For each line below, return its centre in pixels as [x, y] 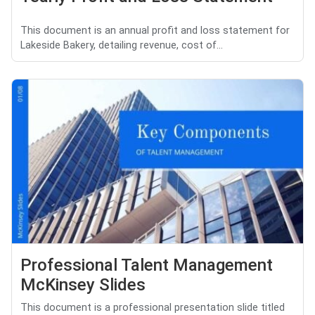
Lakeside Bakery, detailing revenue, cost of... [122, 46]
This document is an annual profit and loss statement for [155, 31]
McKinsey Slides [83, 285]
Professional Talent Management [147, 265]
